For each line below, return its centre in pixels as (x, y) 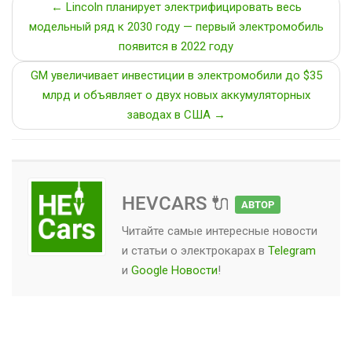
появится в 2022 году (176, 46)
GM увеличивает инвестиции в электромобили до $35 (176, 75)
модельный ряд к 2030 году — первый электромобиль (176, 27)
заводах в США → (176, 115)
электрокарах (218, 251)
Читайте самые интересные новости (220, 231)
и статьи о (151, 251)
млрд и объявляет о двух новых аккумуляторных (176, 95)
